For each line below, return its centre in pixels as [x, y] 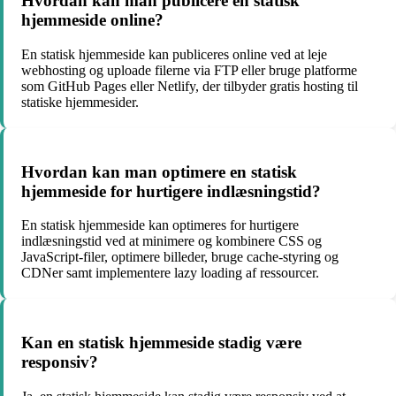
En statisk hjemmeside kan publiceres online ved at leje [174, 54]
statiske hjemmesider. [80, 102]
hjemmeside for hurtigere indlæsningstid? [171, 191]
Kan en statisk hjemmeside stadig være [161, 343]
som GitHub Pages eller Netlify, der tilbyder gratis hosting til [190, 86]
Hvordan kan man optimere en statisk [159, 171]
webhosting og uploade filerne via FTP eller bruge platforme [189, 70]
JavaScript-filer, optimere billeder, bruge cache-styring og [180, 257]
